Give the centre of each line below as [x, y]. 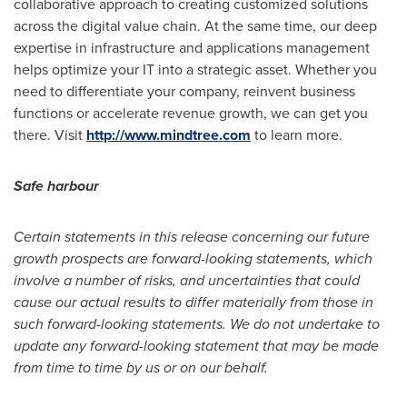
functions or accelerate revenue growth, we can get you [191, 113]
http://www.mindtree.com [169, 135]
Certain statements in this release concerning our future [192, 237]
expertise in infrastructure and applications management [192, 48]
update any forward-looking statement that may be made [196, 346]
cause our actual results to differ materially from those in [194, 302]
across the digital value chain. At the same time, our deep [195, 26]
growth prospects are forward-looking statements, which [193, 258]
